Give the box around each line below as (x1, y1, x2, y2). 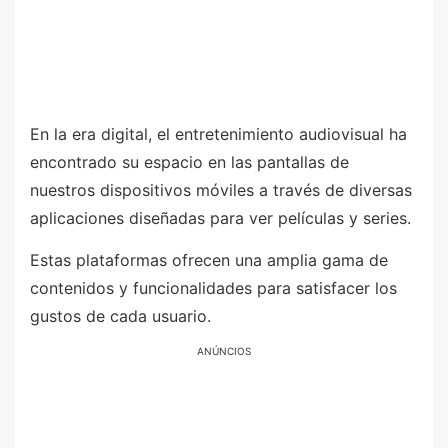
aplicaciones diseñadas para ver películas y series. (30, 208, 411, 228)
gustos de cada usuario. (30, 305, 211, 326)
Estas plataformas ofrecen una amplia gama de (30, 249, 388, 270)
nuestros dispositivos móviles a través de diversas (30, 180, 412, 200)
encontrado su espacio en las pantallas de (30, 152, 349, 172)
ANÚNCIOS (197, 345, 251, 358)
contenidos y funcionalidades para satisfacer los (30, 277, 397, 298)
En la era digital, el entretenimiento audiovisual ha (30, 124, 407, 144)
